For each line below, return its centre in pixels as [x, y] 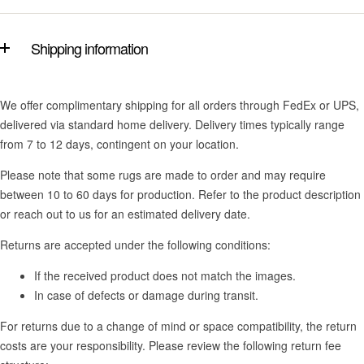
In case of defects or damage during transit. [146, 295]
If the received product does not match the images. [165, 276]
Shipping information [89, 48]
